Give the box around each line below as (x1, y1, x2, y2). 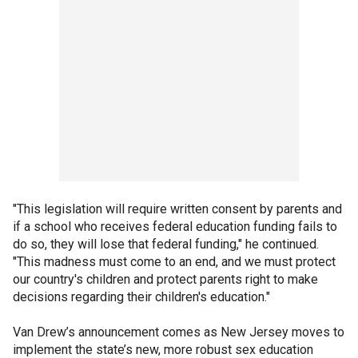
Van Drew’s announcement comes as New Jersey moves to (13, 324, 344, 340)
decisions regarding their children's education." (13, 288, 270, 304)
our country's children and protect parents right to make (13, 271, 318, 287)
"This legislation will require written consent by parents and (13, 201, 342, 217)
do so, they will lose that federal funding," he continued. (13, 236, 319, 252)
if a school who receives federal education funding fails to (13, 218, 337, 234)
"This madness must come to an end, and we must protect (13, 253, 336, 269)
